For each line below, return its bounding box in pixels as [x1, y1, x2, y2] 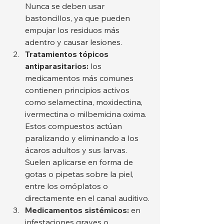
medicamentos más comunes [25, 73, 135, 83]
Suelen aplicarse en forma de [25, 157, 135, 167]
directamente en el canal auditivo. [25, 193, 149, 203]
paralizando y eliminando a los [25, 133, 140, 143]
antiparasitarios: [25, 61, 88, 71]
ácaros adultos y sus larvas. [25, 145, 129, 155]
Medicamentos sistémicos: [25, 205, 129, 215]
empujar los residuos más [25, 25, 121, 35]
